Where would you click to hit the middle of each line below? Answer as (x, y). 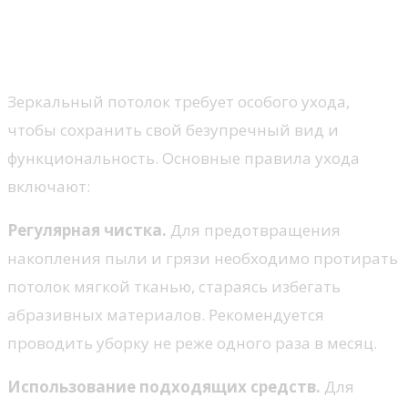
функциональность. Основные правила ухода (184, 158)
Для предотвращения (254, 230)
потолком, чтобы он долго (172, 25)
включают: (49, 187)
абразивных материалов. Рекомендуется (166, 315)
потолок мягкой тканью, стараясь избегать (174, 287)
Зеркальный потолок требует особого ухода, (178, 102)
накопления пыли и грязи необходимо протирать (203, 259)
